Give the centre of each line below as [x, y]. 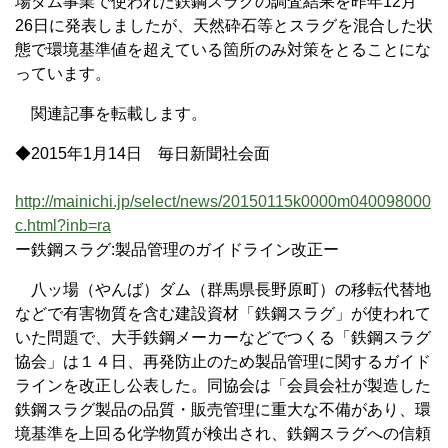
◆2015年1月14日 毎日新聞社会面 [142, 153]
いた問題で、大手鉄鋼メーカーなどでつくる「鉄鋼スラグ [223, 337]
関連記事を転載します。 [111, 113]
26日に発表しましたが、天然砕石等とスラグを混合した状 [224, 25]
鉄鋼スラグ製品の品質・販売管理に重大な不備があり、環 [223, 409]
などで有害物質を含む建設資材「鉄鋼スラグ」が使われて [223, 313]
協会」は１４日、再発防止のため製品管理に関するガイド [223, 361]
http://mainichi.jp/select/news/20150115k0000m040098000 [223, 201]
